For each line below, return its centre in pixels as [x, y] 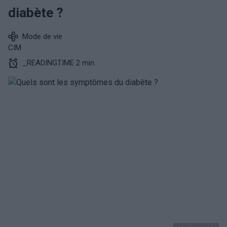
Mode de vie [42, 36]
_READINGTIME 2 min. [59, 63]
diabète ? [36, 13]
